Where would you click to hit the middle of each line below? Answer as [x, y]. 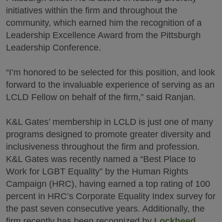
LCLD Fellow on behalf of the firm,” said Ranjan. [101, 97]
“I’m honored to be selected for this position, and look [111, 72]
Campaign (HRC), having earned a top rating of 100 [108, 184]
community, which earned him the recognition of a [104, 23]
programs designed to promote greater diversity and [108, 134]
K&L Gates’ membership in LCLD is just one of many [110, 122]
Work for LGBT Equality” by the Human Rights [97, 171]
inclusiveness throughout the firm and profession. [103, 147]
